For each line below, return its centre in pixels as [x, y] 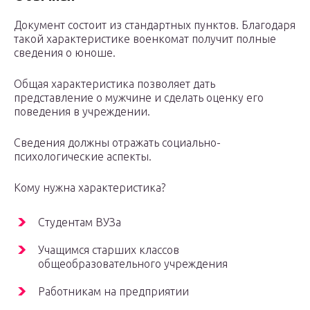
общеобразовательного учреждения [133, 264]
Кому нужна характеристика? [90, 188]
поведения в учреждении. [82, 112]
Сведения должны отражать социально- [117, 143]
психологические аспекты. [83, 157]
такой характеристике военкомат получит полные [145, 39]
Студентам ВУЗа [80, 222]
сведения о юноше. [65, 53]
